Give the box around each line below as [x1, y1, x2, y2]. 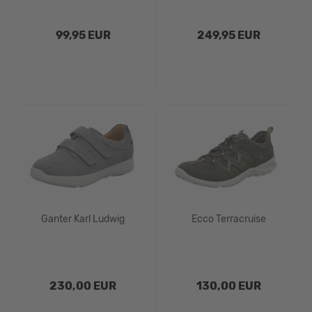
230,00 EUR [49, 279, 116, 292]
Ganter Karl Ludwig [41, 213, 125, 225]
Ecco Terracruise [191, 213, 266, 225]
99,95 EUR [55, 29, 111, 42]
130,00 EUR [196, 279, 261, 292]
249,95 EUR [196, 29, 260, 42]
